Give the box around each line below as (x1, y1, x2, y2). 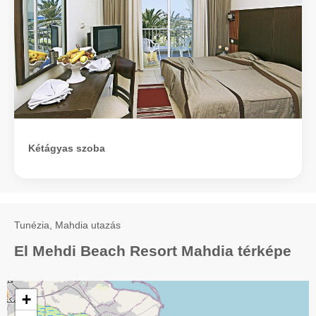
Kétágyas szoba (28, 142, 105, 154)
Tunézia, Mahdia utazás (14, 219, 121, 231)
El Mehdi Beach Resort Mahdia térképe (14, 243, 291, 260)
